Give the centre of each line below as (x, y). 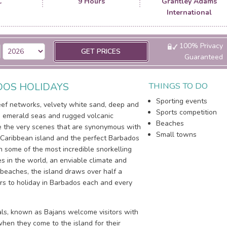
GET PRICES (101, 51)
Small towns (177, 135)
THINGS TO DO (178, 86)
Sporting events (182, 101)
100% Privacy (200, 46)
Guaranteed (203, 57)
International (189, 12)
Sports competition (187, 112)
